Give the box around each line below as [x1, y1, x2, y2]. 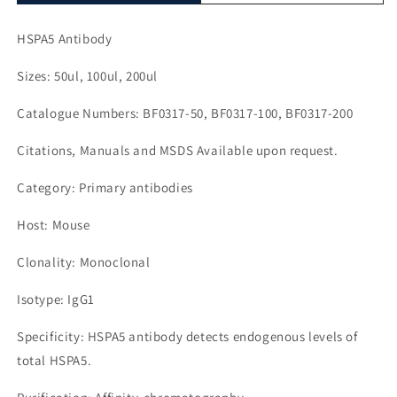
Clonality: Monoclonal [17, 253, 151, 271]
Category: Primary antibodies [17, 179, 193, 197]
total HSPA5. [17, 352, 92, 370]
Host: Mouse [17, 216, 90, 234]
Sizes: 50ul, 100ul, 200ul [17, 67, 158, 85]
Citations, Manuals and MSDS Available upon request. [17, 142, 339, 160]
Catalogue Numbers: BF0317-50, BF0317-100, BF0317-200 [17, 105, 354, 122]
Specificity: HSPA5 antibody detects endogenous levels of [17, 328, 358, 346]
